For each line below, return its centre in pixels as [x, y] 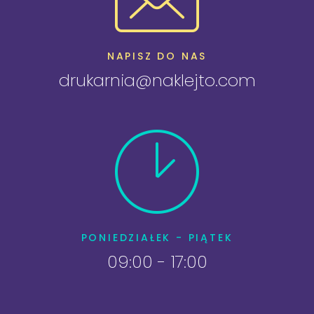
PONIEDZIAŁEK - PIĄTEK [157, 238]
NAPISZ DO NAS [157, 56]
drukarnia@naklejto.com [157, 81]
